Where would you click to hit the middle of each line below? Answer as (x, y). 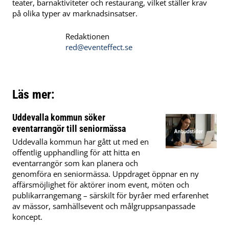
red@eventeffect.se (99, 47)
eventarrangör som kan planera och (75, 163)
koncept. (27, 217)
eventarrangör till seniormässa (69, 129)
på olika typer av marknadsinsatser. (75, 14)
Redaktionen (87, 37)
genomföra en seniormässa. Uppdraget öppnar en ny (106, 174)
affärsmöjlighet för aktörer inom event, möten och (101, 185)
